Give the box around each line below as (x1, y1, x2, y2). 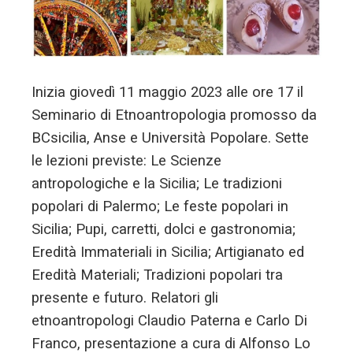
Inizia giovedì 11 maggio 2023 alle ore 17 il (32, 83, 303, 101)
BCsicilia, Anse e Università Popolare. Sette (32, 128, 309, 147)
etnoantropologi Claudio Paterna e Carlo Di (32, 311, 307, 329)
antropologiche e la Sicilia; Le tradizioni (32, 174, 282, 192)
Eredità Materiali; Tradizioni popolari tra (32, 266, 283, 284)
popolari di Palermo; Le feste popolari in (32, 197, 288, 215)
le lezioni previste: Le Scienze (32, 151, 221, 169)
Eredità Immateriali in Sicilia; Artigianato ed (32, 243, 304, 261)
